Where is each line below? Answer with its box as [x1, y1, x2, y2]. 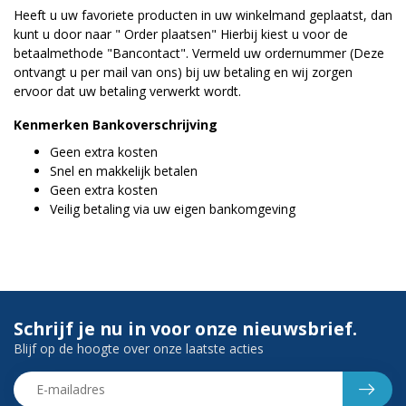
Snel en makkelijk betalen [50, 161, 198, 179]
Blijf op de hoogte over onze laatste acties [14, 339, 264, 357]
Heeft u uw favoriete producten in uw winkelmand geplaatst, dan [14, 5, 392, 24]
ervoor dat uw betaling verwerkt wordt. [14, 82, 241, 100]
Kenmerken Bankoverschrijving [14, 116, 217, 134]
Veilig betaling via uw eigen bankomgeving [50, 199, 295, 217]
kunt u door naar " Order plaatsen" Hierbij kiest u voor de [14, 24, 348, 43]
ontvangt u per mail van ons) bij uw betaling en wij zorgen [14, 63, 353, 81]
